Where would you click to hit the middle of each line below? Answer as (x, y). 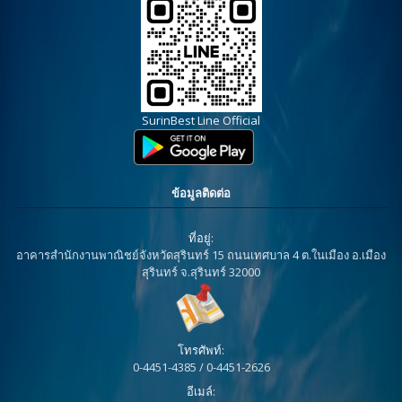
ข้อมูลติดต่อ (201, 193)
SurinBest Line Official (201, 121)
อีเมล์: (201, 392)
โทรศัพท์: (201, 350)
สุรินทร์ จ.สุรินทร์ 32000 (201, 272)
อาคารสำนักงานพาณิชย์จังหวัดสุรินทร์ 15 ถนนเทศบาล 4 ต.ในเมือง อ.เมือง (201, 255)
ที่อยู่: (201, 238)
